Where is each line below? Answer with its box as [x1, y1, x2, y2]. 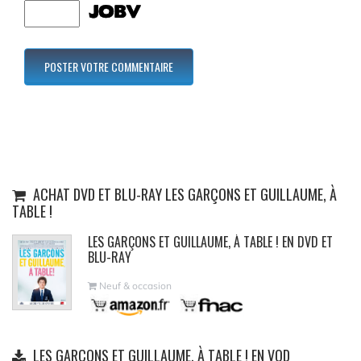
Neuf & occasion [97, 279, 172, 292]
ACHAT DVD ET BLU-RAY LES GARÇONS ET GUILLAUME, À [30, 183, 337, 205]
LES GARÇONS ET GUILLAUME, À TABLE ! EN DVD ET [88, 231, 333, 251]
